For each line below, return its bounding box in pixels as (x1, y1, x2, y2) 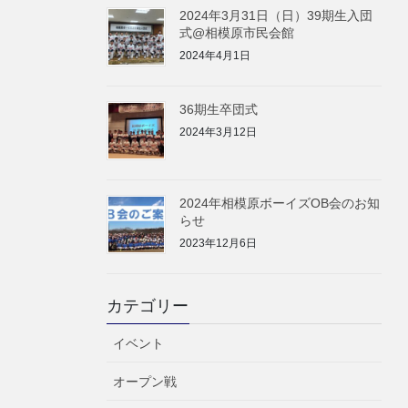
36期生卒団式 (179, 102, 258, 117)
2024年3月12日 (179, 125, 257, 138)
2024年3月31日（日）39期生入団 (179, 8, 372, 24)
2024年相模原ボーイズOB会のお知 (179, 196, 380, 211)
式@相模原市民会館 (179, 25, 294, 41)
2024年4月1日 (179, 49, 250, 63)
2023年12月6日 (179, 236, 257, 250)
